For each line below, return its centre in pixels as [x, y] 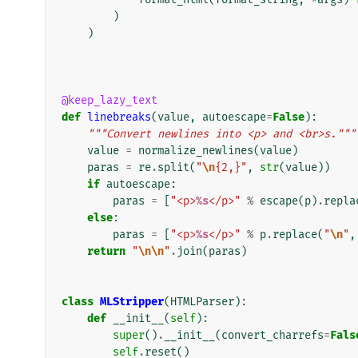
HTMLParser [202, 301]
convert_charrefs [272, 335]
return [106, 251]
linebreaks [119, 117]
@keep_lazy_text [109, 100]
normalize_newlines [196, 150]
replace [295, 234]
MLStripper [132, 301]
